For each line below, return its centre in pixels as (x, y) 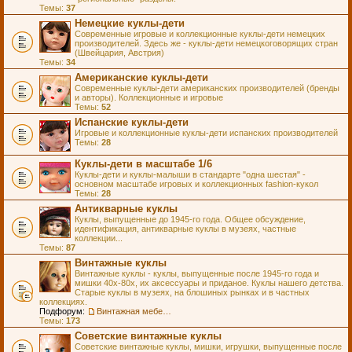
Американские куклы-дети (141, 77)
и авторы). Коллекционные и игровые (149, 97)
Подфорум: (62, 311)
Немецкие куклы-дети (130, 23)
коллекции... (99, 238)
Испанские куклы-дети (132, 122)
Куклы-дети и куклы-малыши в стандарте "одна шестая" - (190, 174)
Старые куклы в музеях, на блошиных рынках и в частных (192, 292)
